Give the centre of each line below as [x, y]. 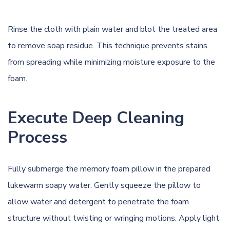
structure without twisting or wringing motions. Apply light [113, 218]
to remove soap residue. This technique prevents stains [108, 45]
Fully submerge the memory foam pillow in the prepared [109, 169]
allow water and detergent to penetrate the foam [98, 202]
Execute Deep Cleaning [96, 118]
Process [37, 137]
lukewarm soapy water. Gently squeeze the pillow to [104, 185]
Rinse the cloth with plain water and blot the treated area [112, 29]
